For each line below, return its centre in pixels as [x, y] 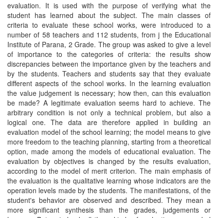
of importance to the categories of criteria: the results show [109, 54]
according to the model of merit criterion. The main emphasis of [109, 171]
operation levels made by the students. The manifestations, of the [109, 190]
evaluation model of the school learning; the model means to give [109, 132]
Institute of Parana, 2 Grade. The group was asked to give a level [109, 44]
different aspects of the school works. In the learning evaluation [109, 83]
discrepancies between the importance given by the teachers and [109, 64]
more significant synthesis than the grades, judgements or [109, 210]
